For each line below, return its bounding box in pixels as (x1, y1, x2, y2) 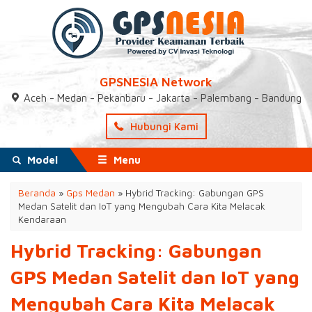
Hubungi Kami (127, 120, 198, 132)
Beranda (18, 187, 56, 198)
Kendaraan (18, 214, 66, 225)
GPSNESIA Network (100, 75, 212, 89)
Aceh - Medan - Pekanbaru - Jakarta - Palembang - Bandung (24, 92, 302, 104)
